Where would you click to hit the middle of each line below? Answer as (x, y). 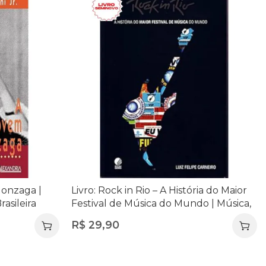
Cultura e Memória (115, 216)
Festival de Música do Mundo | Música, (161, 203)
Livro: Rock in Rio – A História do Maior (159, 190)
